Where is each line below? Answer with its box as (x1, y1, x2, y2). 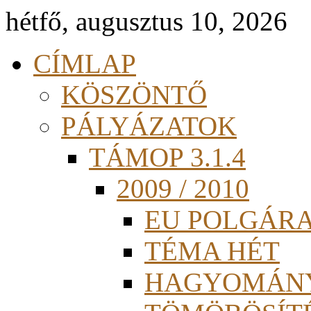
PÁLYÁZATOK (61, 111, 237, 141)
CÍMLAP (33, 49, 136, 78)
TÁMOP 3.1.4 (89, 142, 246, 172)
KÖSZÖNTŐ (61, 80, 207, 110)
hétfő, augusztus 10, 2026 (6, 6, 287, 36)
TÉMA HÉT (144, 236, 280, 266)
